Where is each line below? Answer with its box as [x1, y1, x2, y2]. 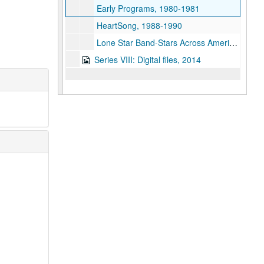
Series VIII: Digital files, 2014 [94, 54, 201, 65]
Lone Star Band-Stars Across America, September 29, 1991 [96, 37, 229, 48]
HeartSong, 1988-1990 [96, 19, 182, 31]
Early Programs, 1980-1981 [96, 2, 200, 14]
